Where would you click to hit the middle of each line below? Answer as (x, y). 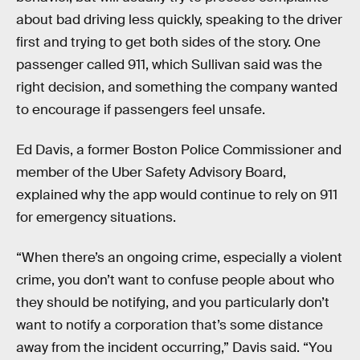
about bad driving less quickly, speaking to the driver (179, 20)
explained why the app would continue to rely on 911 (177, 195)
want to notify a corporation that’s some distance (170, 325)
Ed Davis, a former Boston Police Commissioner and (179, 150)
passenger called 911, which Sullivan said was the (169, 65)
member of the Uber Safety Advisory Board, (151, 173)
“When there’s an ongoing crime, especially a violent (179, 257)
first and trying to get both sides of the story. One (168, 43)
